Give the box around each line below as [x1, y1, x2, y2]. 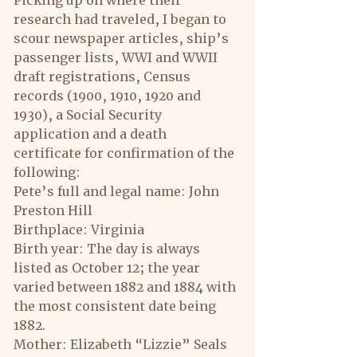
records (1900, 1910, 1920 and [14, 88, 204, 104]
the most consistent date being [14, 298, 219, 314]
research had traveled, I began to [14, 11, 229, 27]
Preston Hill [14, 202, 92, 218]
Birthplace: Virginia [14, 222, 144, 237]
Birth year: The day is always [14, 241, 203, 257]
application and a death [14, 126, 170, 142]
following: [14, 164, 80, 180]
